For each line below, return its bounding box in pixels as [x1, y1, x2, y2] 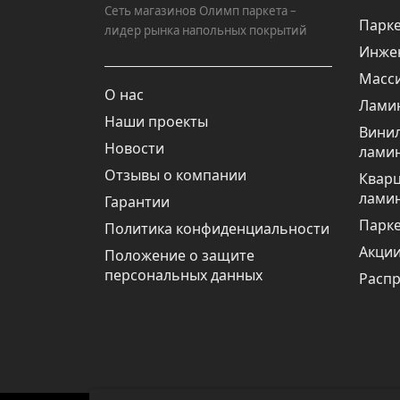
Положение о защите [104, 246, 254, 265]
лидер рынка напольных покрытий [104, 22, 307, 38]
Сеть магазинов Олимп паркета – [104, 3, 296, 19]
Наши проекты [104, 112, 208, 131]
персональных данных [104, 265, 262, 285]
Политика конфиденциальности [104, 219, 329, 238]
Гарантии [104, 192, 170, 212]
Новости [104, 138, 164, 158]
